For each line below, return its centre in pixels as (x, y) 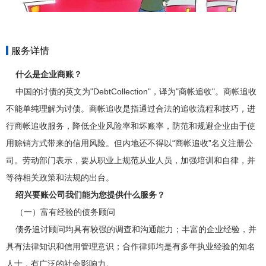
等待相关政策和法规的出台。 (60, 177)
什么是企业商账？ (49, 74)
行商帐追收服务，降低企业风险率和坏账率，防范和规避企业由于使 (131, 126)
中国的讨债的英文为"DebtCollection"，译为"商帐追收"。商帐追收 (131, 91)
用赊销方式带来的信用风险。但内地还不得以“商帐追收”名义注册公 (129, 143)
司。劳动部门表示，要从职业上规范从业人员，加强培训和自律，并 (131, 160)
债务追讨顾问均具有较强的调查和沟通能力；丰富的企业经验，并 (131, 229)
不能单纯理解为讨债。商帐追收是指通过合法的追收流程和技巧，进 (131, 108)
